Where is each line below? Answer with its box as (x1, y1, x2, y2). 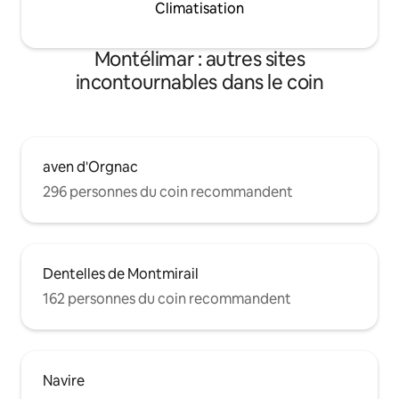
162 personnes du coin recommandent (43, 289, 291, 308)
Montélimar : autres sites (94, 46, 305, 72)
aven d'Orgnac (43, 158, 138, 176)
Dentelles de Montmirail (43, 265, 199, 283)
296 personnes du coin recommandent (43, 183, 293, 201)
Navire (43, 371, 85, 390)
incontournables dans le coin (75, 69, 324, 95)
